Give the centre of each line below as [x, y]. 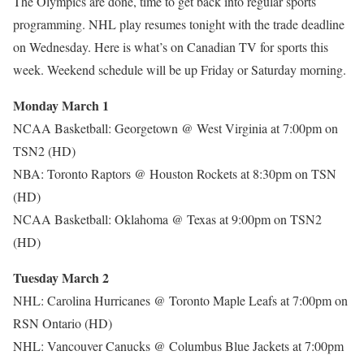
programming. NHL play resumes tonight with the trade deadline [179, 24]
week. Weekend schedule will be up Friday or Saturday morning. [180, 69]
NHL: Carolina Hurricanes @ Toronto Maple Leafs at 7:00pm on [180, 300]
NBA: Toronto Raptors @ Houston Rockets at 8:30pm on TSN [175, 173]
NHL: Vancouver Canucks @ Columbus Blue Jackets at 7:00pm [178, 346]
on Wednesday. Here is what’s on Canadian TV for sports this [171, 47]
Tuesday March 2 [61, 277]
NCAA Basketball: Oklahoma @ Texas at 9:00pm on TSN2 [167, 219]
